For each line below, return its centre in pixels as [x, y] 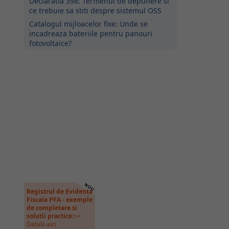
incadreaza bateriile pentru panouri [90, 33]
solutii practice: [50, 216]
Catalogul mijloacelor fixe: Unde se [88, 24]
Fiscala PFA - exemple [59, 200]
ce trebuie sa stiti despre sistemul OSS [95, 10]
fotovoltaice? [50, 43]
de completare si [52, 208]
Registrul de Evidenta [59, 191]
